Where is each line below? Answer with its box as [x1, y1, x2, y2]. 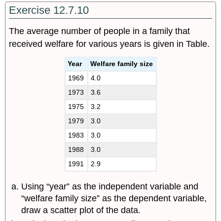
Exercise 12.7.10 [9, 3, 89, 16]
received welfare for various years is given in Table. [9, 39, 210, 49]
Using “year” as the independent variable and [21, 181, 199, 191]
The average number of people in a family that [9, 26, 190, 37]
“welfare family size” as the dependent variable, [21, 193, 207, 203]
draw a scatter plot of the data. [21, 205, 141, 215]
